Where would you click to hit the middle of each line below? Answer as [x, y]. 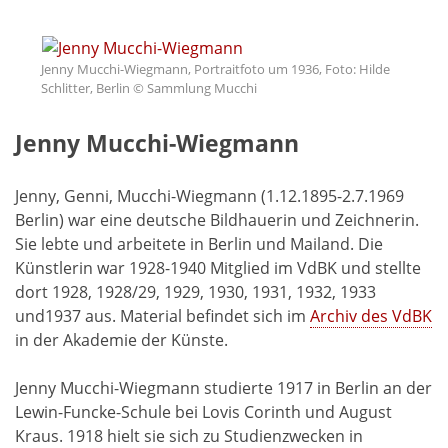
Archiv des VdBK [371, 315]
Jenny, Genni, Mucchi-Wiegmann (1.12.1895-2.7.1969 [209, 195]
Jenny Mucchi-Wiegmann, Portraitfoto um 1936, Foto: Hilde [215, 69]
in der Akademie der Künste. [121, 339]
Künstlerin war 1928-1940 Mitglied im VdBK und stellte [218, 267]
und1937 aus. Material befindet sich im [162, 315]
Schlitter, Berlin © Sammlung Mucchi [149, 88]
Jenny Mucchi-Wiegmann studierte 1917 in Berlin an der [223, 387]
